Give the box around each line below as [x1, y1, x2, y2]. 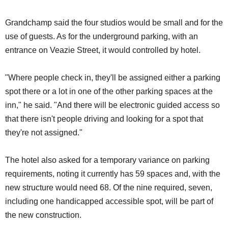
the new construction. [5, 211, 81, 220]
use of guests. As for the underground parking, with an [5, 32, 198, 41]
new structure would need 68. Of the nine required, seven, [5, 183, 212, 192]
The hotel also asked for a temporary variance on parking [5, 156, 210, 165]
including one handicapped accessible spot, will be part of [5, 197, 213, 206]
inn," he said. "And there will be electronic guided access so [5, 101, 220, 110]
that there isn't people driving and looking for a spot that [5, 115, 203, 124]
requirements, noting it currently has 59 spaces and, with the [5, 169, 220, 179]
